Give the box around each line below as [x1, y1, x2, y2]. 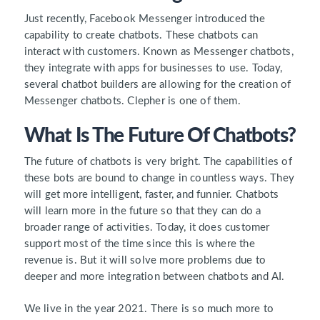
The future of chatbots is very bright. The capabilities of [24, 156, 292, 168]
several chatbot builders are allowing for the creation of [24, 79, 291, 90]
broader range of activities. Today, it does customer [24, 222, 270, 234]
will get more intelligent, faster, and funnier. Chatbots [24, 189, 279, 201]
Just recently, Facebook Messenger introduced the [24, 13, 265, 24]
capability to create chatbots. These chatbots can [24, 29, 259, 41]
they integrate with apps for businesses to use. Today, [24, 62, 282, 74]
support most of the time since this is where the [24, 239, 255, 250]
